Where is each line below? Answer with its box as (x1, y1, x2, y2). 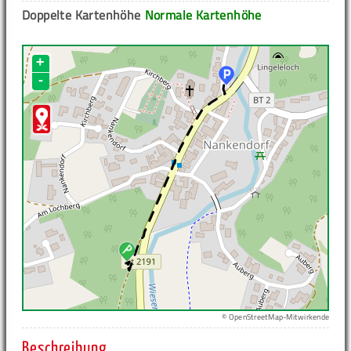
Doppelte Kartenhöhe (22, 5, 141, 25)
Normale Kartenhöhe (144, 5, 262, 25)
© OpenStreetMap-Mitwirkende (222, 311, 329, 324)
